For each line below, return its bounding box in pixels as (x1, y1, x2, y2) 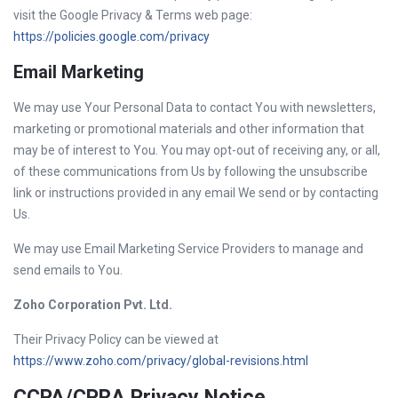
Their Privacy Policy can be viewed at (13, 332, 219, 346)
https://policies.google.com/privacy (13, 29, 210, 44)
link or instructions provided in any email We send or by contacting (13, 186, 378, 200)
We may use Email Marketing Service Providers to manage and (13, 242, 363, 256)
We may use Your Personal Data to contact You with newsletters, (13, 100, 376, 115)
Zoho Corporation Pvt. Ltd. (13, 298, 172, 312)
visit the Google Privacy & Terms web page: (13, 8, 252, 22)
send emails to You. (13, 263, 123, 277)
